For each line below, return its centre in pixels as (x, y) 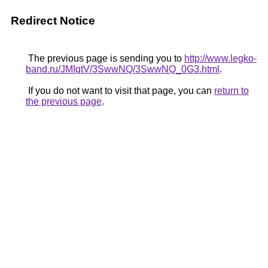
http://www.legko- (220, 58)
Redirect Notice (53, 21)
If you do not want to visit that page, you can (120, 91)
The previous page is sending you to (105, 58)
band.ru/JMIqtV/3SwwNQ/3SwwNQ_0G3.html (123, 69)
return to (232, 91)
